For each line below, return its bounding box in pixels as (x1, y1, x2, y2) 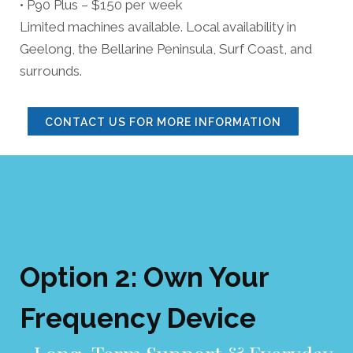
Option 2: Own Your (20, 260, 269, 293)
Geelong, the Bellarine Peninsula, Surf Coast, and (20, 40, 312, 57)
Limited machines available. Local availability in (20, 18, 296, 35)
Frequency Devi (20, 301, 224, 334)
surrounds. (20, 62, 82, 79)
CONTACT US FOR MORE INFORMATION (45, 115, 281, 128)
